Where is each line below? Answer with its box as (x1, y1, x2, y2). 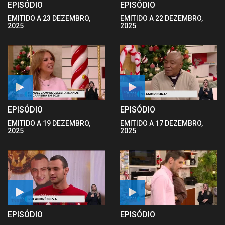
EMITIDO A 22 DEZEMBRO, (120, 14, 203, 22)
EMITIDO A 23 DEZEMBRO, (8, 14, 90, 22)
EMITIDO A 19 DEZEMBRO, (8, 119, 90, 128)
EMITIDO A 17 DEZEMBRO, (120, 119, 203, 128)
